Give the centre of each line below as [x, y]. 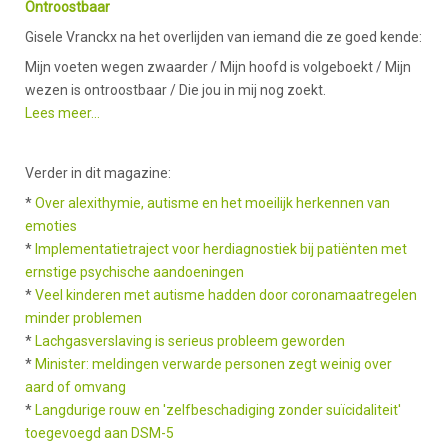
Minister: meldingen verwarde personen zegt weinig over [213, 364]
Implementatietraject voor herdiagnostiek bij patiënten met [221, 249]
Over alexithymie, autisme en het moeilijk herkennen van [212, 203]
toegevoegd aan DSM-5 [99, 433]
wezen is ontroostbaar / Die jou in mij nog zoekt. [175, 90]
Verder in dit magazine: [98, 173]
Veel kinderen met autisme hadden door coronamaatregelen [226, 295]
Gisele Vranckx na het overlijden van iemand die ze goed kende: [223, 37]
